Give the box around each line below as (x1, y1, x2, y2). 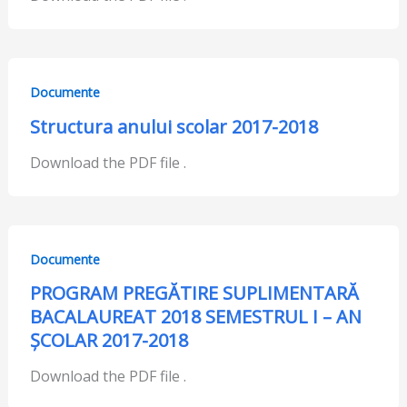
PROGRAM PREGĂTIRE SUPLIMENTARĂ (29, 281, 359, 306)
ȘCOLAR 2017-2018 (29, 328, 188, 353)
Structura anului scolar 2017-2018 (29, 114, 318, 139)
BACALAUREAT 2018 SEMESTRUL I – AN (29, 304, 362, 330)
